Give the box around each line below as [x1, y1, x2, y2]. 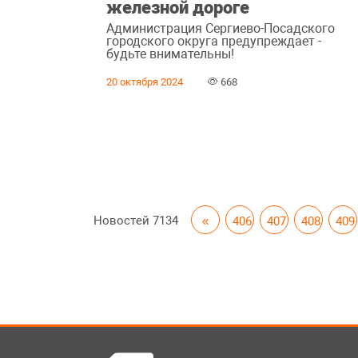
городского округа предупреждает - [106, 33, 322, 49]
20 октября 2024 [106, 75, 184, 88]
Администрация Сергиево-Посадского [106, 20, 336, 36]
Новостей [93, 213, 153, 228]
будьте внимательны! [106, 46, 235, 62]
